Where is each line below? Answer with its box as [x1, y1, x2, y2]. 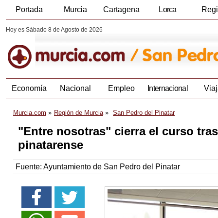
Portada [15, 5, 43, 14]
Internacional [147, 84, 188, 93]
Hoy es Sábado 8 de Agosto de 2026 [6, 26, 103, 33]
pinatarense [18, 138, 83, 152]
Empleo [108, 84, 135, 93]
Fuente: [16, 163, 43, 171]
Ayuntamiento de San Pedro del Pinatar [43, 163, 180, 171]
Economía [11, 84, 47, 93]
